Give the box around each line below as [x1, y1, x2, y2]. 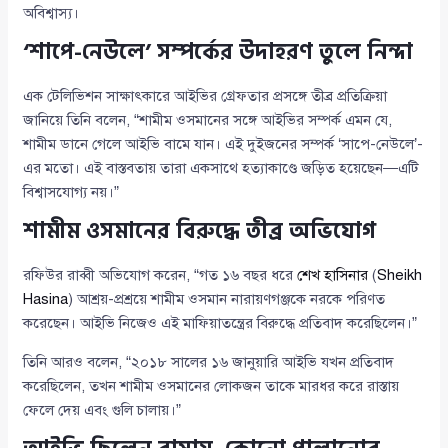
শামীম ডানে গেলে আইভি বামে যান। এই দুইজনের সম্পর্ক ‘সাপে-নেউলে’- [23, 135, 424, 154]
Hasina [23, 290, 69, 309]
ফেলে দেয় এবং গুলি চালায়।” [23, 401, 182, 420]
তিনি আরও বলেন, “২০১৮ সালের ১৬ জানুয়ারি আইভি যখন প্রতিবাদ [23, 353, 395, 372]
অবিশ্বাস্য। [23, 4, 80, 23]
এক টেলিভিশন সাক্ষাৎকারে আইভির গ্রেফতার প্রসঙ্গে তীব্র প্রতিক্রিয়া [23, 87, 388, 106]
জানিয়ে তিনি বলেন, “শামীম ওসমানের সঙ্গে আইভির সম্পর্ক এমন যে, [23, 111, 393, 130]
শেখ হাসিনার [297, 266, 369, 285]
